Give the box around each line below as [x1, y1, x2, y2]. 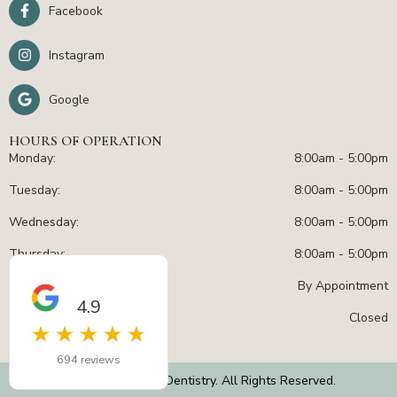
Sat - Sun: [9, 308, 66, 326]
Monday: [9, 149, 56, 167]
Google [49, 90, 90, 108]
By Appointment [298, 276, 388, 294]
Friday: [9, 276, 45, 294]
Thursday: [9, 245, 66, 262]
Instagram [49, 46, 105, 64]
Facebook [49, 2, 103, 19]
